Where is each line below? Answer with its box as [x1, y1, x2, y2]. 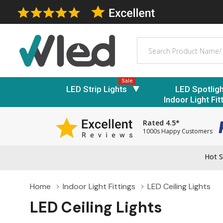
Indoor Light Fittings [63, 181, 135, 192]
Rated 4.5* [143, 118, 180, 128]
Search [137, 37, 162, 48]
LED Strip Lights [66, 84, 127, 94]
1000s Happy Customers [143, 127, 213, 136]
